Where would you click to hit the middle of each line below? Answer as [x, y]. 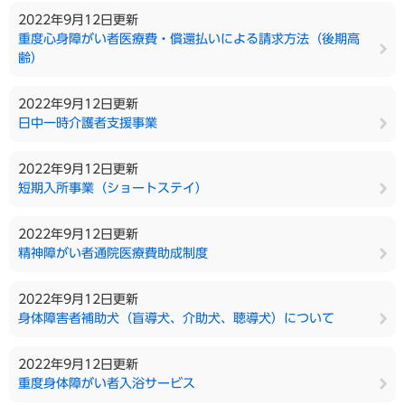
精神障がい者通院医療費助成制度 [113, 253]
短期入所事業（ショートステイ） [113, 188]
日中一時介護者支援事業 [88, 123]
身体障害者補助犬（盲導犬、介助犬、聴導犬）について [176, 318]
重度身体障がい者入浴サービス [107, 383]
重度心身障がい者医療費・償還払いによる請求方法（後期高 [189, 39]
